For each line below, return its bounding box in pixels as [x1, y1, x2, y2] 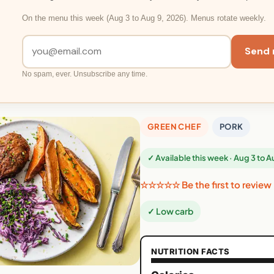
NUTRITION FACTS [151, 246, 230, 256]
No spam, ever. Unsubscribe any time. [21, 69, 147, 78]
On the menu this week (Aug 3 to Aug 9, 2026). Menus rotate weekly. [21, 14, 266, 23]
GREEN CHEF [147, 121, 201, 131]
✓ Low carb [147, 205, 193, 217]
